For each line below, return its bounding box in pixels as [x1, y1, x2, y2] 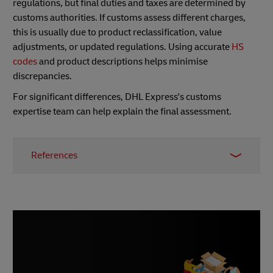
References [31, 149, 77, 161]
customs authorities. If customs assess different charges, [13, 11, 246, 24]
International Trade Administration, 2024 [41, 174, 212, 187]
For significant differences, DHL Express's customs [13, 90, 221, 103]
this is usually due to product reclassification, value [13, 26, 222, 38]
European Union [41, 236, 110, 249]
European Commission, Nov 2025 [41, 216, 183, 229]
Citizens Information [41, 195, 127, 208]
